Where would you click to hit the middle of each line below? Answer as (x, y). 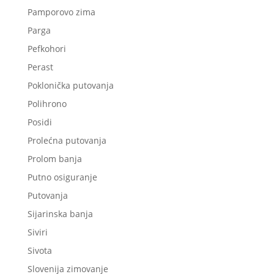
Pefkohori (46, 48)
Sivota (39, 250)
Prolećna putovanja (67, 140)
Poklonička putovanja (70, 85)
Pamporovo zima (61, 12)
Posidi (39, 122)
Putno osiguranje (62, 177)
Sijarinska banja (60, 213)
